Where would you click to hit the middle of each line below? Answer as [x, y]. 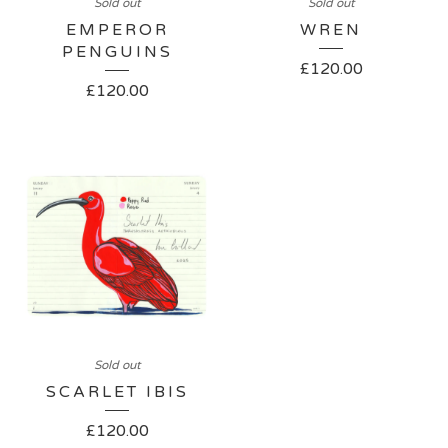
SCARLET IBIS [117, 392]
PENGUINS [117, 52]
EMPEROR [117, 30]
